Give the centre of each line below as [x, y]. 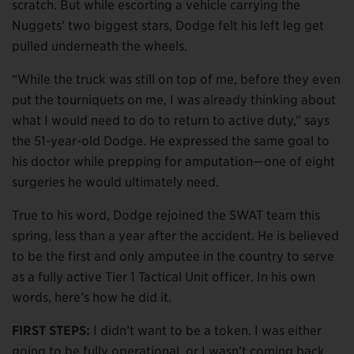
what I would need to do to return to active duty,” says [171, 120]
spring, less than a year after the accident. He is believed [175, 235]
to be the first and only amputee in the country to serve [173, 256]
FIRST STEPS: [51, 330]
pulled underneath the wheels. [101, 46]
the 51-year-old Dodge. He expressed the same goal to [171, 141]
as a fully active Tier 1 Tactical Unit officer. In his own [164, 277]
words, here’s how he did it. [92, 297]
